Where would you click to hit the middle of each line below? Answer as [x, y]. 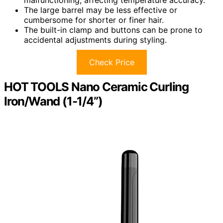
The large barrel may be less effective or [101, 10]
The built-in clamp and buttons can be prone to [113, 30]
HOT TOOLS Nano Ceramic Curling [96, 87]
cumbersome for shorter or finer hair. [94, 20]
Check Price [111, 62]
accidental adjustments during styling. [95, 40]
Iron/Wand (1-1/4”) [53, 102]
